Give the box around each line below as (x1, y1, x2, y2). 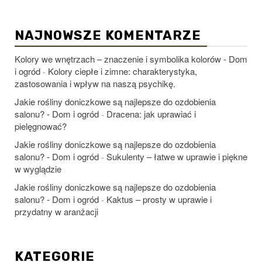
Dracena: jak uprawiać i (106, 107, 196, 120)
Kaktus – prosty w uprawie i (106, 192, 212, 205)
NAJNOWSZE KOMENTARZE (15, 27, 201, 43)
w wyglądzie (15, 162, 61, 175)
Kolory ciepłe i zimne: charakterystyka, (48, 64, 197, 77)
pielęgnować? (15, 119, 67, 132)
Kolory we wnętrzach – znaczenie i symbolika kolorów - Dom (15, 52, 247, 65)
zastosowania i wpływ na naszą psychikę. (15, 77, 175, 89)
